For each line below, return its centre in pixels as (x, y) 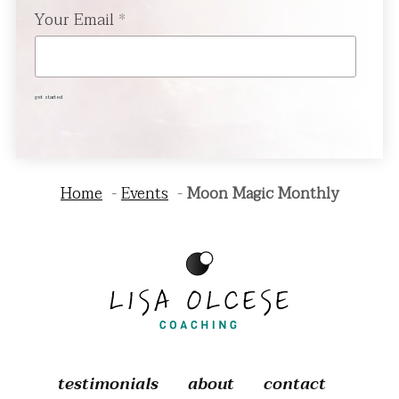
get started (48, 97)
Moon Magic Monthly (263, 193)
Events (145, 193)
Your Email (74, 20)
